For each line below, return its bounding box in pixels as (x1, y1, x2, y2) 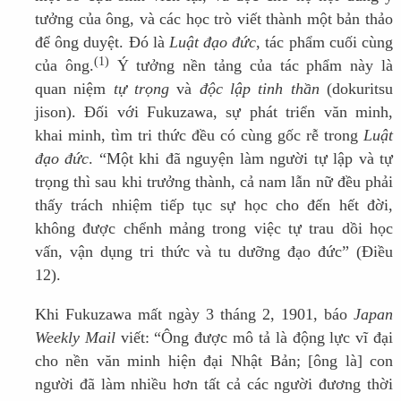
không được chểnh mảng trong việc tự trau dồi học (34, 219, 394, 238)
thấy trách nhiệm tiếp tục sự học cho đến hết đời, (34, 196, 394, 215)
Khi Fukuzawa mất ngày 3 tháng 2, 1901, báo (34, 305, 354, 324)
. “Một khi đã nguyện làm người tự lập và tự (89, 149, 394, 168)
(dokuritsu (319, 80, 394, 98)
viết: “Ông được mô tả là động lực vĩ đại (115, 328, 394, 347)
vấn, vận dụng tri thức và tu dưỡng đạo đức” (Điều (34, 243, 394, 261)
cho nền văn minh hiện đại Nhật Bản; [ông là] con (34, 352, 394, 371)
